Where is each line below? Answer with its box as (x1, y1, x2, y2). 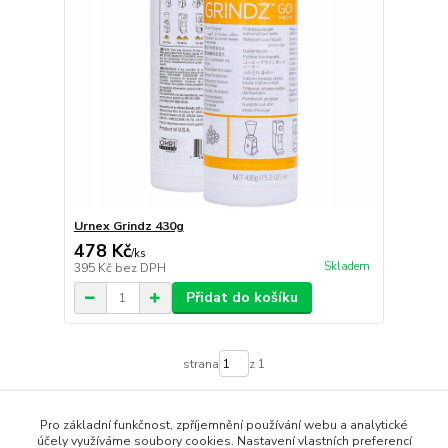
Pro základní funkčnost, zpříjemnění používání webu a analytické (40, 417, 408, 433)
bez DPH (114, 260, 166, 277)
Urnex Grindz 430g (73, 218, 184, 235)
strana (182, 355, 219, 372)
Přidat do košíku (185, 288, 298, 308)
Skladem (323, 258, 370, 274)
